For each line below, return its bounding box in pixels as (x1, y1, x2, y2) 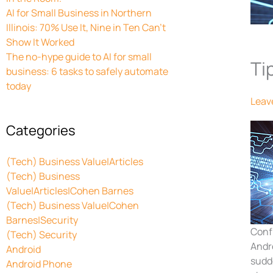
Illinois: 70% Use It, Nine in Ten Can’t (6, 20, 166, 34)
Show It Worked (6, 35, 74, 49)
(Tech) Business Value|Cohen (6, 198, 139, 212)
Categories (6, 121, 76, 140)
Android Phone (6, 257, 72, 271)
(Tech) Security (6, 227, 77, 241)
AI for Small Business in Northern (6, 5, 152, 19)
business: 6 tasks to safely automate (6, 64, 168, 78)
